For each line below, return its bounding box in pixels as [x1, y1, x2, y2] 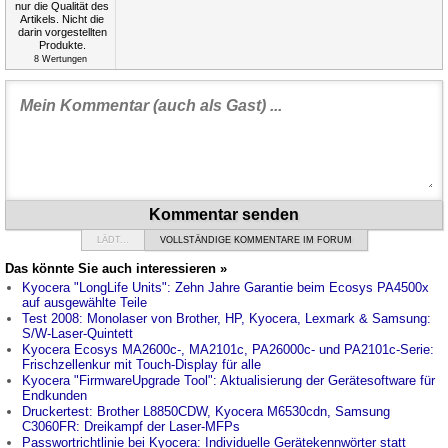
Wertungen [39, 54, 87, 65]
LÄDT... [96, 235, 129, 246]
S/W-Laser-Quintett [22, 326, 133, 342]
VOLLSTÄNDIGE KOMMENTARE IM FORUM [159, 235, 352, 246]
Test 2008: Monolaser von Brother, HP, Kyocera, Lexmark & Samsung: [22, 311, 431, 327]
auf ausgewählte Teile [22, 295, 147, 311]
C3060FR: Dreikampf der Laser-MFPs [22, 419, 240, 435]
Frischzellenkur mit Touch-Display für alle [22, 357, 261, 373]
